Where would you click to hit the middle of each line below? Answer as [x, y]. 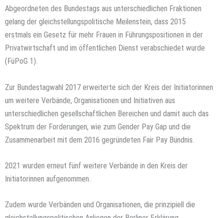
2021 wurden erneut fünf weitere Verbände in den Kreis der [96, 165]
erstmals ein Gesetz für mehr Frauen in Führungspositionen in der [104, 35]
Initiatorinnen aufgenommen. [48, 179]
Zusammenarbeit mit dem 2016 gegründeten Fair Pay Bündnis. [100, 140]
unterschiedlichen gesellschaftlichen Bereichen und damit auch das [107, 113]
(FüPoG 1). [21, 61]
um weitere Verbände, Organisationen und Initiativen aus [90, 100]
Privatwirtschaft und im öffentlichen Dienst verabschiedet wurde [105, 48]
